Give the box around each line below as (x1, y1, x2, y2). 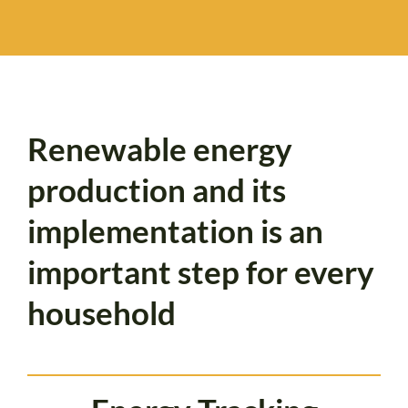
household (27, 292, 176, 331)
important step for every (27, 251, 374, 291)
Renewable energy (27, 128, 292, 168)
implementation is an (27, 210, 323, 250)
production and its (27, 169, 286, 209)
